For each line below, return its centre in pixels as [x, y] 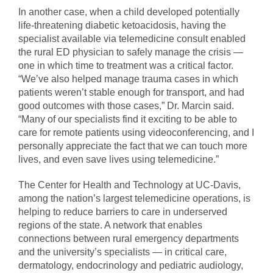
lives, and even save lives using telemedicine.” [119, 160]
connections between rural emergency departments [129, 239]
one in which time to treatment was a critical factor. [126, 66]
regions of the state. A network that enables [110, 225]
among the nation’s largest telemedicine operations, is [134, 199]
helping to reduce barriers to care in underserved [123, 212]
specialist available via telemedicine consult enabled [132, 39]
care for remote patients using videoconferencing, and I [136, 133]
